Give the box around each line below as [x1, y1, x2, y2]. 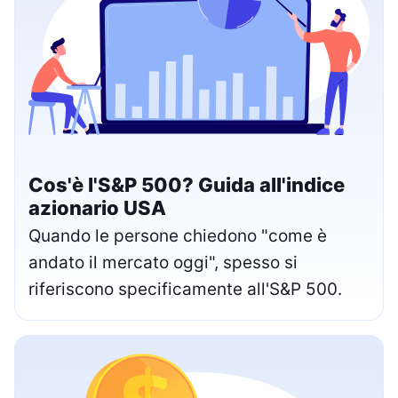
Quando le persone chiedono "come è [28, 225, 327, 246]
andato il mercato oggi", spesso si [28, 251, 298, 273]
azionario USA [28, 195, 166, 219]
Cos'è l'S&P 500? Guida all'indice [28, 172, 345, 196]
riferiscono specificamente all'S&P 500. [28, 278, 342, 299]
